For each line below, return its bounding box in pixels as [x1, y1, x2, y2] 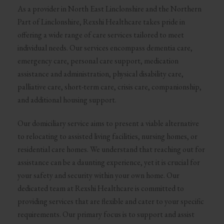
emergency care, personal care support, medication [17, 55, 178, 66]
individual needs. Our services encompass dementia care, [17, 42, 192, 53]
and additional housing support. [17, 94, 116, 105]
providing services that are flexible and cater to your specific [17, 195, 204, 206]
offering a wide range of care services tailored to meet [17, 29, 184, 40]
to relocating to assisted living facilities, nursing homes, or [17, 130, 197, 141]
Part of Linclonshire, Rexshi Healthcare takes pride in [17, 16, 185, 27]
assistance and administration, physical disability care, [17, 68, 183, 79]
